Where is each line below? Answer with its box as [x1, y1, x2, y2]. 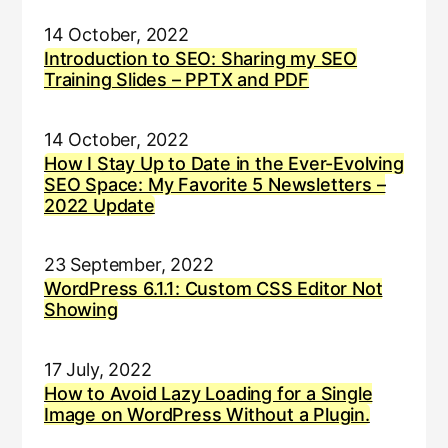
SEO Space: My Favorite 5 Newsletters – [43, 173, 386, 195]
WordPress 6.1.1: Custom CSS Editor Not [43, 278, 383, 300]
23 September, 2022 [43, 254, 214, 276]
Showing [43, 299, 118, 321]
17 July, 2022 [43, 358, 152, 380]
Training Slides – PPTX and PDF [43, 69, 310, 91]
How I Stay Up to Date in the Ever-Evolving [43, 152, 404, 174]
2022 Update [43, 194, 155, 216]
